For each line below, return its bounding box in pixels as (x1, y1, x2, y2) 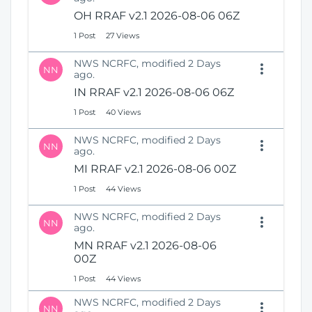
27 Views (106, 31, 139, 40)
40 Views (106, 107, 141, 117)
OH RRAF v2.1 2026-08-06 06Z (74, 9, 240, 22)
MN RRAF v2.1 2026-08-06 (74, 239, 217, 252)
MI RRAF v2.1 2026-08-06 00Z (74, 162, 236, 175)
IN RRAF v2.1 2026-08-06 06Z (74, 86, 234, 99)
